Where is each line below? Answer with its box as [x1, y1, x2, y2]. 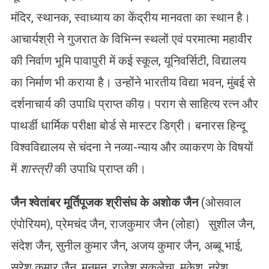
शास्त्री [19, 162, 55, 177]
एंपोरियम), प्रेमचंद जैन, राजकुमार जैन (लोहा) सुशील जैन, [10, 217, 255, 232]
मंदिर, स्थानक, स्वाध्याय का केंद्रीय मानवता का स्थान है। [10, 10, 250, 25]
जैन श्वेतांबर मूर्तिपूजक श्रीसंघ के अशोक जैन [10, 195, 198, 210]
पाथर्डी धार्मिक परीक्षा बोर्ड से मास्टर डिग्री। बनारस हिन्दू [10, 118, 246, 133]
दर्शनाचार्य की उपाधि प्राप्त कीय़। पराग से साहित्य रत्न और [10, 97, 258, 112]
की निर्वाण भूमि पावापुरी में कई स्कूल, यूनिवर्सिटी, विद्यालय [10, 53, 246, 68]
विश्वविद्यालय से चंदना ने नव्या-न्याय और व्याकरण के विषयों [10, 140, 253, 155]
